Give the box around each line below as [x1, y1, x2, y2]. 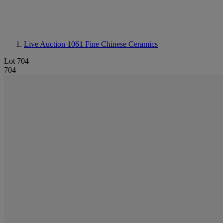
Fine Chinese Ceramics [85, 40, 158, 48]
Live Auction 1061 [24, 40, 85, 48]
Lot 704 [4, 57, 29, 65]
